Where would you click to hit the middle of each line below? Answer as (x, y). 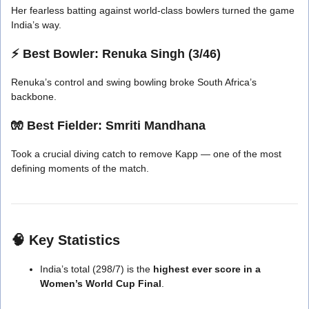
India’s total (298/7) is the (97, 269)
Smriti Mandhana (154, 125)
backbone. (34, 96)
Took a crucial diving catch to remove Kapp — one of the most (146, 153)
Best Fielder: (64, 125)
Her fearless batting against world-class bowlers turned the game (153, 10)
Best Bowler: (61, 53)
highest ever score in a (207, 269)
